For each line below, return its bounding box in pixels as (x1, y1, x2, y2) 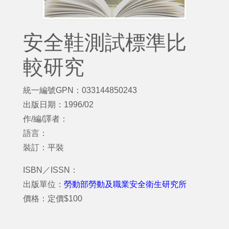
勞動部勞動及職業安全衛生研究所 (64, 180, 187, 189)
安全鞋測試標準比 (23, 31, 187, 54)
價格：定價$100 (23, 194, 82, 203)
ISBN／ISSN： (23, 166, 78, 174)
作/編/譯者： (23, 114, 68, 123)
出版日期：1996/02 (23, 100, 94, 109)
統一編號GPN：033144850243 (23, 86, 137, 95)
